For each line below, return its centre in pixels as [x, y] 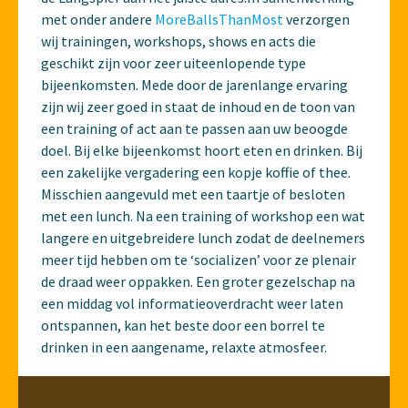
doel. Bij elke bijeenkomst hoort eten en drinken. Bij [202, 151]
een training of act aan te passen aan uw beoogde [194, 129]
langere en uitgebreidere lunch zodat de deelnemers [203, 238]
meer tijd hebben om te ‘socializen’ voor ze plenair [199, 260]
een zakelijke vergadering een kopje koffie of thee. [196, 173]
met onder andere [98, 20]
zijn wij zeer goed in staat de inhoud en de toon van [198, 107]
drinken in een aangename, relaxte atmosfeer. [184, 347]
